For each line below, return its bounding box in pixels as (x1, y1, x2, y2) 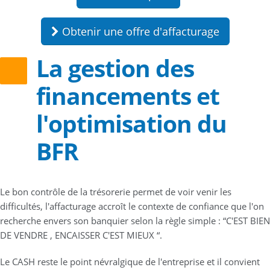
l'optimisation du (36, 107, 227, 140)
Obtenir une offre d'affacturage (58, 24, 219, 39)
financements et (36, 80, 219, 112)
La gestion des (36, 52, 194, 84)
